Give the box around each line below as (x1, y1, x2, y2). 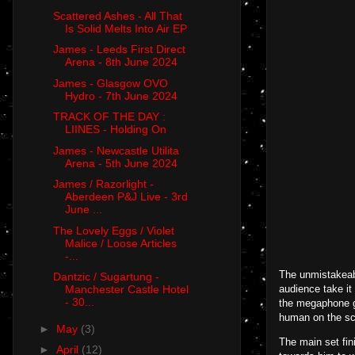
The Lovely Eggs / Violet (52, 223, 174, 237)
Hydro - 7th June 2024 (64, 89, 177, 102)
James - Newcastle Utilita (52, 143, 179, 157)
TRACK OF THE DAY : (52, 110, 166, 124)
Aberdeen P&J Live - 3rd (64, 190, 188, 204)
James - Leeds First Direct (52, 43, 185, 56)
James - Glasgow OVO (52, 76, 168, 90)
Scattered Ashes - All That (52, 9, 182, 22)
